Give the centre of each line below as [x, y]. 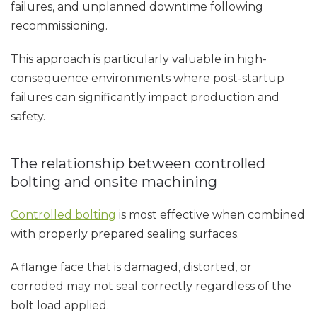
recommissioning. [59, 26]
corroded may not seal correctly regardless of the [151, 286]
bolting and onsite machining [114, 182]
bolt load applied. [60, 305]
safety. [28, 116]
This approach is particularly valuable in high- [139, 59]
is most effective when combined [211, 215]
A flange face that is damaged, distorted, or [131, 267]
